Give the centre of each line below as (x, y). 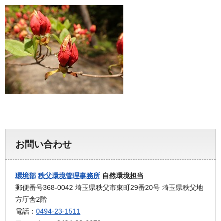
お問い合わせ (43, 144)
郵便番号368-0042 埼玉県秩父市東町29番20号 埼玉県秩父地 (109, 187)
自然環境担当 (122, 175)
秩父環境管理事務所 (69, 175)
